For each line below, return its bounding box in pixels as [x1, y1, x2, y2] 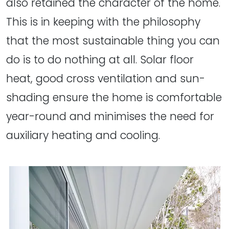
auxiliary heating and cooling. [6, 128, 160, 143]
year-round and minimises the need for [6, 109, 214, 124]
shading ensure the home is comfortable [6, 90, 222, 105]
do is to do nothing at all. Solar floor [6, 52, 194, 67]
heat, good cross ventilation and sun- [6, 71, 205, 86]
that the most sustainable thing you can [6, 33, 220, 49]
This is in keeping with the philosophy [6, 14, 200, 30]
